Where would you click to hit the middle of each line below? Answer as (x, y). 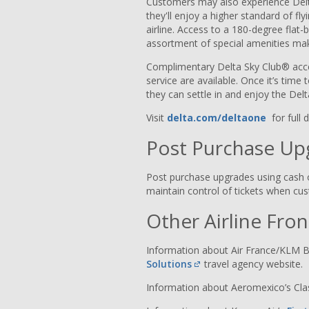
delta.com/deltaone (218, 118)
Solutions (169, 264)
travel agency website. (253, 264)
